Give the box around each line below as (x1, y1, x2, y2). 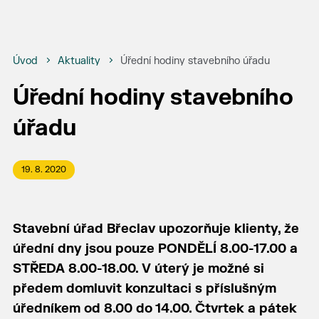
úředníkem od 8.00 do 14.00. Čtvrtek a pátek (12, 300, 297, 317)
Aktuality (57, 55, 100, 67)
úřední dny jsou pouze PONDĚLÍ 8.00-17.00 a (12, 241, 298, 257)
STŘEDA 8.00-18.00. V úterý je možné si (12, 261, 264, 277)
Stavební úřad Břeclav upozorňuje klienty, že (12, 221, 299, 237)
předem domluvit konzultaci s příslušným (12, 281, 276, 297)
